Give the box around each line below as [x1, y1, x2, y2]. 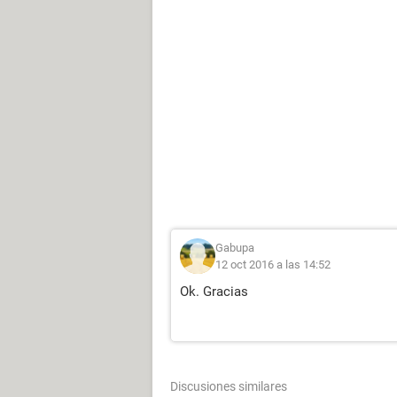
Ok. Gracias [180, 284, 248, 300]
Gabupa [215, 241, 254, 254]
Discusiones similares [170, 379, 287, 393]
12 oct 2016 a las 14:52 [215, 258, 331, 271]
